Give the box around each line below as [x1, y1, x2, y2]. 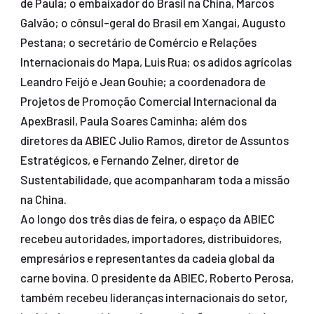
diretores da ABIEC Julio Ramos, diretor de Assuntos [20, 133, 289, 148]
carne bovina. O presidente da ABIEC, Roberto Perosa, [20, 271, 294, 285]
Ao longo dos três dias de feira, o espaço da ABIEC [20, 212, 275, 226]
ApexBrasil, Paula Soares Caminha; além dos [20, 114, 247, 128]
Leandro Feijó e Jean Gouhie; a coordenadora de [20, 74, 266, 89]
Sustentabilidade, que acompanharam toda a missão [20, 172, 290, 187]
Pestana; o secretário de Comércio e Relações [20, 35, 257, 50]
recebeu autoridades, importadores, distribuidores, [20, 231, 282, 246]
